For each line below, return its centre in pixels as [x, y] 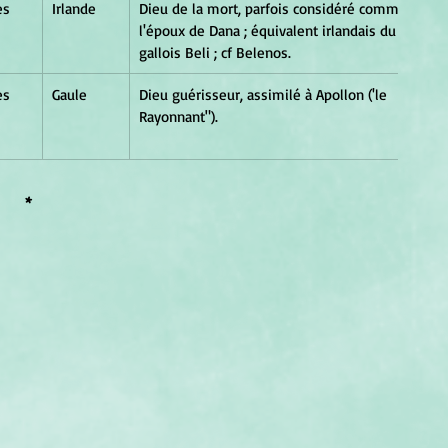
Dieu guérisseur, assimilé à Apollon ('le [265, 94]
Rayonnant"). [178, 116]
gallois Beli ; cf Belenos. [215, 52]
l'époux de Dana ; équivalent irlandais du [269, 30]
